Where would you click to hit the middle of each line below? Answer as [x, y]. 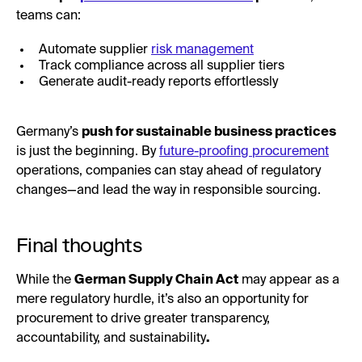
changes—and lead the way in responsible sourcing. [168, 190]
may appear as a [289, 280]
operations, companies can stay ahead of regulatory [168, 171]
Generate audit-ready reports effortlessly [158, 82]
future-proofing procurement [244, 152]
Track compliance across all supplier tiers [162, 66]
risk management [202, 50]
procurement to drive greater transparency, [143, 319]
